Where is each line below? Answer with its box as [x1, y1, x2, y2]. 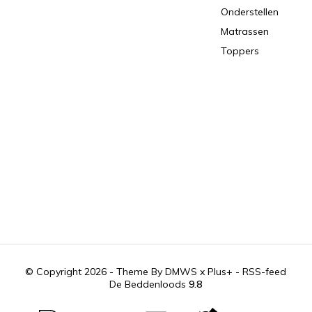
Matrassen [221, 25, 270, 38]
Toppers [221, 45, 260, 57]
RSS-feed [242, 265, 287, 278]
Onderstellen [221, 6, 279, 18]
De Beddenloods [109, 278, 189, 290]
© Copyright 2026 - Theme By [25, 265, 166, 278]
